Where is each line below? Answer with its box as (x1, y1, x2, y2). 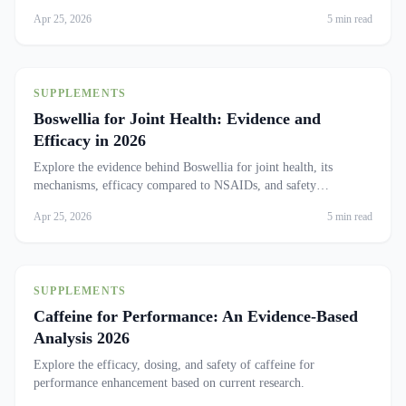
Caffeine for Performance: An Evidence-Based (34, 307, 358, 325)
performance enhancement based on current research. (34, 376, 304, 390)
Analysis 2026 (34, 329, 130, 347)
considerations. (34, 197, 110, 210)
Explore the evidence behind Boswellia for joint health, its (34, 160, 333, 174)
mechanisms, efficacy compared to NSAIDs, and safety (34, 179, 316, 192)
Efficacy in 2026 (34, 131, 146, 150)
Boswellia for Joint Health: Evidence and (34, 110, 321, 128)
